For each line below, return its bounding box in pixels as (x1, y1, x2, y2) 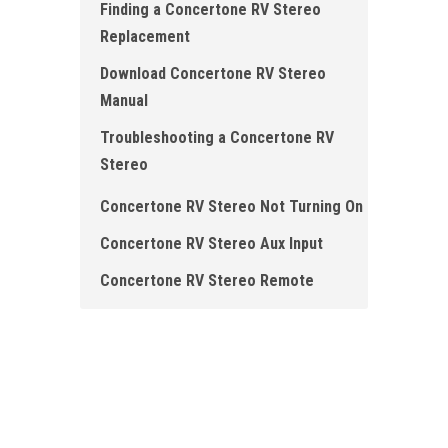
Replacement (100, 27, 190, 47)
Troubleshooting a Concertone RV (100, 128, 334, 148)
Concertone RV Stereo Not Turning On (100, 197, 363, 217)
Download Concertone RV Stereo (100, 64, 326, 84)
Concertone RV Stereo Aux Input (100, 234, 323, 254)
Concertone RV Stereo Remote (100, 271, 314, 291)
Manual (100, 91, 148, 111)
